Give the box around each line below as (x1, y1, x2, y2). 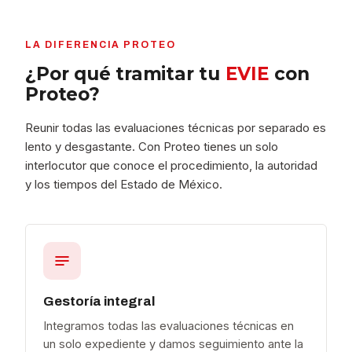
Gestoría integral (43, 294, 156, 310)
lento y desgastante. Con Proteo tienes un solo (25, 139, 279, 155)
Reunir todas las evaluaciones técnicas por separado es (25, 120, 327, 136)
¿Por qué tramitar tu (25, 63, 225, 86)
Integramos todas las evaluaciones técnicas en (43, 319, 295, 333)
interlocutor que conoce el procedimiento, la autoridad (25, 158, 318, 174)
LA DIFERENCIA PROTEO (25, 39, 176, 51)
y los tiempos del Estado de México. (25, 177, 223, 192)
